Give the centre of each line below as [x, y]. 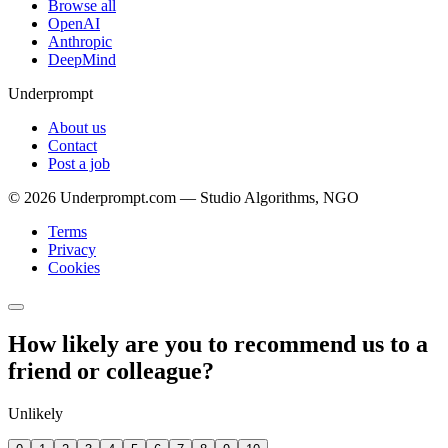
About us [77, 128]
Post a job [79, 164]
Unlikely [35, 413]
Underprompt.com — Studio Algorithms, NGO [207, 198]
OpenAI [74, 24]
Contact [72, 146]
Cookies [74, 268]
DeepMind [82, 60]
